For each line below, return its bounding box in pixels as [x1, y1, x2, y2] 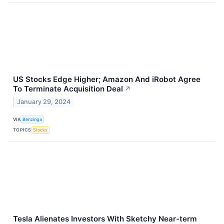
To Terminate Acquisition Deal [13, 84, 123, 94]
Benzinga [22, 116, 42, 122]
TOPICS [13, 126, 31, 132]
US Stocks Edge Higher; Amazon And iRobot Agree [13, 74, 200, 84]
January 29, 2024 [17, 98, 71, 106]
